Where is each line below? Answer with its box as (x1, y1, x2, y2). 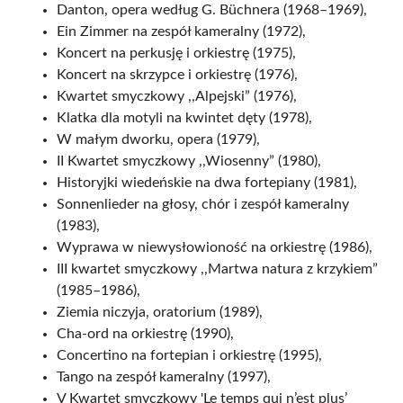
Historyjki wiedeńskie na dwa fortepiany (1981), (57, 175, 357, 190)
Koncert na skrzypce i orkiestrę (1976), (57, 67, 298, 82)
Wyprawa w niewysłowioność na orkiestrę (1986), (57, 240, 372, 255)
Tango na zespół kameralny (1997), (57, 370, 271, 384)
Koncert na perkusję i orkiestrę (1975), (57, 46, 296, 60)
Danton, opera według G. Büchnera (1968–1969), (57, 3, 367, 17)
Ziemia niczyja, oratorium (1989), (57, 305, 263, 319)
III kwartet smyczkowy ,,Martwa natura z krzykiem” (57, 262, 378, 276)
